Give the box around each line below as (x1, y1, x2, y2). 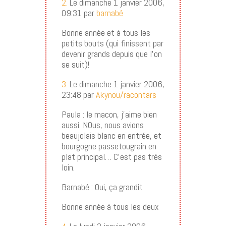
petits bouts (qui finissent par (61, 37, 163, 49)
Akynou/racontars (95, 88, 156, 100)
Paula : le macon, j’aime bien (61, 108, 157, 120)
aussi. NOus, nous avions (61, 119, 144, 131)
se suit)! (61, 58, 89, 70)
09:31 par (61, 7, 96, 19)
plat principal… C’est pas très (61, 150, 162, 162)
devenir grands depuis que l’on (61, 47, 162, 60)
